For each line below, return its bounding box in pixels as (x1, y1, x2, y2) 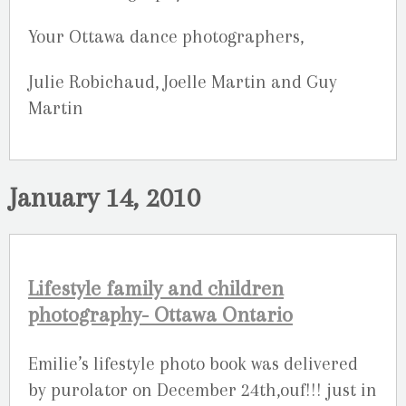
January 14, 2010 (9, 180, 200, 213)
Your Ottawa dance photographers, (28, 26, 304, 48)
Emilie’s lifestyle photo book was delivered (28, 353, 358, 374)
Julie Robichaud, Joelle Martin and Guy (28, 72, 337, 93)
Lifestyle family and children (28, 276, 284, 302)
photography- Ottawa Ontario (28, 303, 293, 328)
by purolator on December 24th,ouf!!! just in (28, 379, 377, 401)
